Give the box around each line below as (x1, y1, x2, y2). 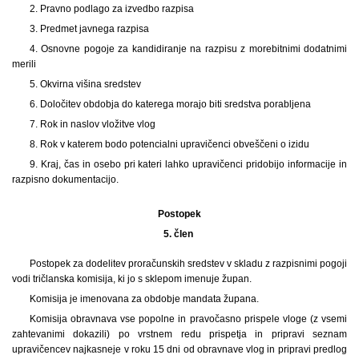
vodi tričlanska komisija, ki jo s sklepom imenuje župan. (12, 272, 252, 284)
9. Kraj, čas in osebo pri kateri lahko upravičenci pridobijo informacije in (29, 158, 347, 170)
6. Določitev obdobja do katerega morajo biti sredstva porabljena (29, 98, 311, 110)
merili (12, 58, 36, 70)
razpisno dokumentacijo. (12, 173, 119, 185)
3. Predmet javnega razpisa (29, 22, 149, 34)
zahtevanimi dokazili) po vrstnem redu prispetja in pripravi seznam (12, 328, 347, 340)
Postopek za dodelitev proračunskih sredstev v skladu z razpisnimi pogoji (29, 257, 347, 269)
